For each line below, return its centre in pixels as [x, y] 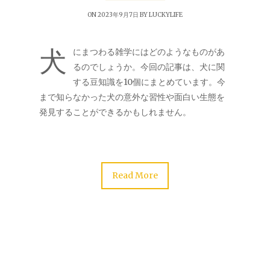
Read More [135, 175]
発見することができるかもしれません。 [115, 112]
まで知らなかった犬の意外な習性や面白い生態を [132, 97]
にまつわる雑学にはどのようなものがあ [149, 52]
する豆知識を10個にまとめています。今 [149, 82]
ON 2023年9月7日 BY [118, 15]
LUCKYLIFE [166, 15]
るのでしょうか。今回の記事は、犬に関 [149, 67]
